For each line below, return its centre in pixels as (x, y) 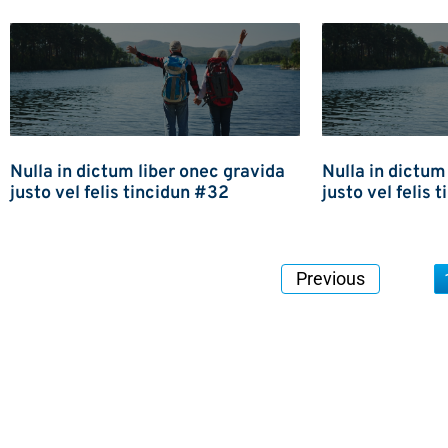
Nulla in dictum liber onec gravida (147, 172)
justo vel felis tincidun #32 (119, 193)
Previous (331, 278)
